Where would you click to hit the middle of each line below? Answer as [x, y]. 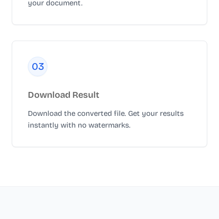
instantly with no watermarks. [79, 125]
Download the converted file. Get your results [106, 113]
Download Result [64, 95]
